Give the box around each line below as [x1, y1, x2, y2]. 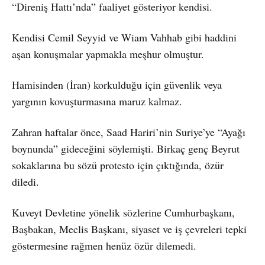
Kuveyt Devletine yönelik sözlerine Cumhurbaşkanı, [12, 205, 235, 219]
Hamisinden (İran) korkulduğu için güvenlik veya [12, 77, 222, 92]
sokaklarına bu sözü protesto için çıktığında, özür [12, 157, 224, 172]
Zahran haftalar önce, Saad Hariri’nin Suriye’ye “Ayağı [12, 124, 245, 139]
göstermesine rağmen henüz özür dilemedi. [12, 238, 196, 253]
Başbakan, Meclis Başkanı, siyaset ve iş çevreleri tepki [12, 221, 247, 236]
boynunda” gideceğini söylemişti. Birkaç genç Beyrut [12, 141, 240, 156]
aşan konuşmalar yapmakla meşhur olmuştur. [12, 46, 204, 61]
